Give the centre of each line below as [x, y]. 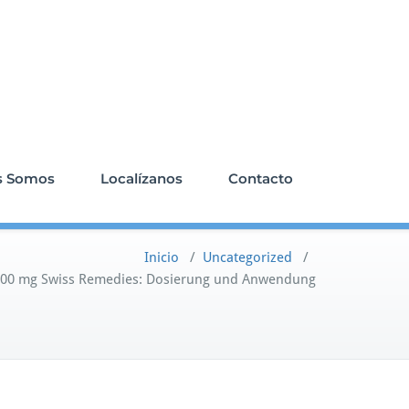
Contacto [261, 178]
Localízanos [142, 178]
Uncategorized [247, 257]
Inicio [162, 257]
